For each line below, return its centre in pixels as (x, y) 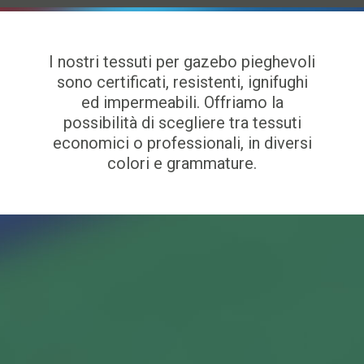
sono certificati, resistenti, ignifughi (182, 82)
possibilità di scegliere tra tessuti (182, 123)
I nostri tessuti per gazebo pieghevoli (182, 62)
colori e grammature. (182, 163)
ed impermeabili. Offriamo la (182, 102)
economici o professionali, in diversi (182, 143)
